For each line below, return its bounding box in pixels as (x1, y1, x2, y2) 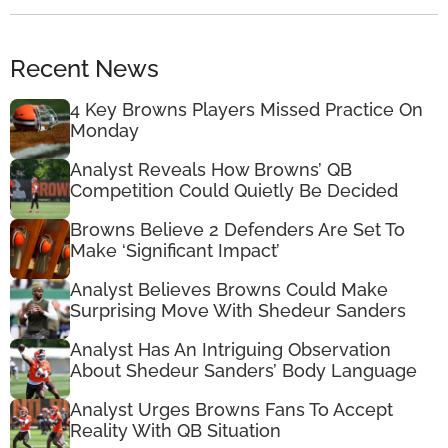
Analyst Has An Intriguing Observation (70, 338, 391, 360)
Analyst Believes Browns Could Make (70, 278, 388, 300)
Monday (70, 119, 139, 141)
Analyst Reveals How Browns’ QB (70, 158, 352, 180)
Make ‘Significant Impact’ (70, 239, 280, 261)
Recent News (10, 53, 159, 83)
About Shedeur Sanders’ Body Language (70, 359, 417, 381)
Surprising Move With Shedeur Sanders (70, 299, 406, 321)
